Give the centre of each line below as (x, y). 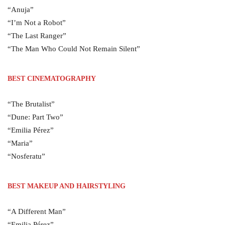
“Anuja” (21, 10)
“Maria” (20, 143)
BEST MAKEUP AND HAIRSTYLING (67, 186)
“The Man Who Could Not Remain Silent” (74, 49)
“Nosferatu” (26, 156)
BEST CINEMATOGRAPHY (52, 79)
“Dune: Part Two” (35, 117)
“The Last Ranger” (37, 36)
